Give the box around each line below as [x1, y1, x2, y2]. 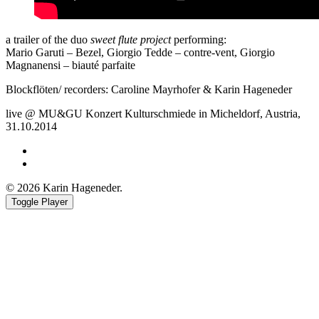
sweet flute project [90, 33, 171, 46]
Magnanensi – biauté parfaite [6, 58, 135, 71]
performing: [171, 33, 226, 46]
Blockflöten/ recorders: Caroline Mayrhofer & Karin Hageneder [6, 83, 292, 95]
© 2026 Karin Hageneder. [6, 181, 122, 194]
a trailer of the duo [6, 33, 90, 46]
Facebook [33, 143, 78, 156]
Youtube [33, 156, 71, 169]
